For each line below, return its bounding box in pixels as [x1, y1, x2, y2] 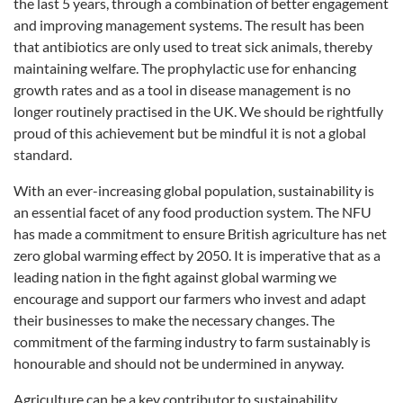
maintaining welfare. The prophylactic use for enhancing [13, 59, 356, 76]
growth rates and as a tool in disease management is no [13, 81, 351, 98]
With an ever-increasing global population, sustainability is [13, 182, 374, 199]
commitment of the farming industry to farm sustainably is [13, 333, 371, 350]
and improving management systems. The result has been [13, 16, 364, 33]
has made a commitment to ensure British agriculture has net [13, 225, 387, 242]
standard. [13, 146, 72, 163]
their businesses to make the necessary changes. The [13, 311, 335, 328]
